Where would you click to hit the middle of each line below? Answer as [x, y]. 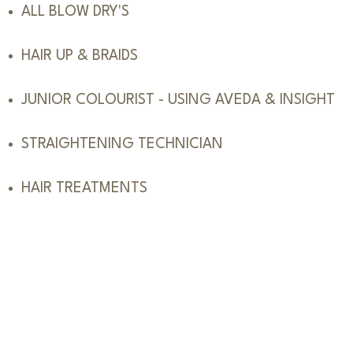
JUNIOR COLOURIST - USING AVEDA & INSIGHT [178, 100]
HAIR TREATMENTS [84, 188]
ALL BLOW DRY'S [75, 11]
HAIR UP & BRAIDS [79, 56]
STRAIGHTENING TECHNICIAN [122, 144]
